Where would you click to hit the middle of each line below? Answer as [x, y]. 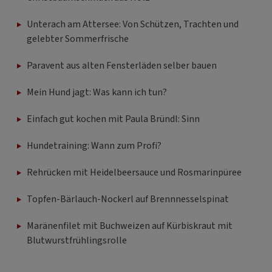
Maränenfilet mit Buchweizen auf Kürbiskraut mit [130, 226]
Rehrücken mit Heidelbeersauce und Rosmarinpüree [134, 173]
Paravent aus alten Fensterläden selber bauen [122, 66]
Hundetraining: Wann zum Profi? [94, 146]
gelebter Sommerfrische [78, 39]
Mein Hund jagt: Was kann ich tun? [97, 93]
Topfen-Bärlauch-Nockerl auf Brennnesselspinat [128, 199]
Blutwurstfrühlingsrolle [77, 241]
